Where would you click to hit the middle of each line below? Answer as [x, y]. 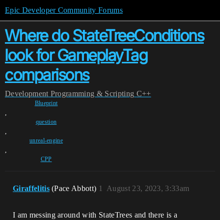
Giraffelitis [31, 188]
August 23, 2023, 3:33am [148, 188]
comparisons [47, 75]
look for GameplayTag [76, 55]
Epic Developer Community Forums [64, 10]
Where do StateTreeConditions [104, 36]
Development [27, 94]
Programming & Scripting [92, 94]
